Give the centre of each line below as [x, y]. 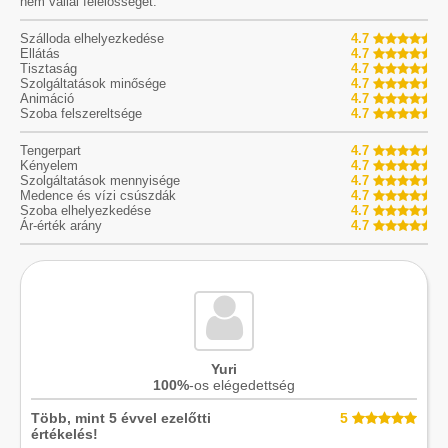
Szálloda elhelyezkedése [92, 38]
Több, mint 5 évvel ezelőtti [121, 417]
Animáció [47, 98]
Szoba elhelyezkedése [85, 210]
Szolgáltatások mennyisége [100, 180]
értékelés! [64, 433]
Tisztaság [48, 68]
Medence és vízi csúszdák [98, 195]
